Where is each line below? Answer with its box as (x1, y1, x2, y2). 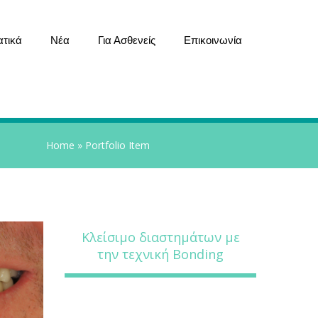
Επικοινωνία (184, 34, 242, 46)
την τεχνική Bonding (97, 246, 224, 263)
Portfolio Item (85, 138, 150, 152)
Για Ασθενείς (98, 34, 155, 46)
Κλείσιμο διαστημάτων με (81, 229, 240, 246)
